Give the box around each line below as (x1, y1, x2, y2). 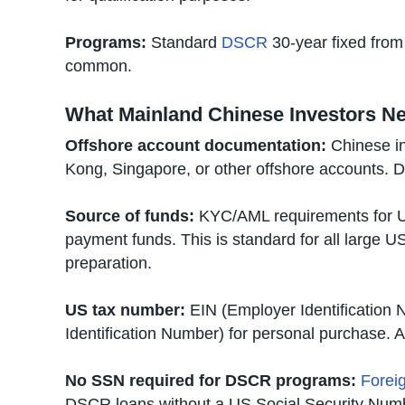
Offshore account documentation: (65, 137, 326, 155)
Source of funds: (65, 207, 194, 225)
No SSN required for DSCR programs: (65, 372, 356, 390)
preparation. (65, 254, 152, 272)
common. (65, 57, 132, 75)
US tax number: (65, 301, 185, 319)
